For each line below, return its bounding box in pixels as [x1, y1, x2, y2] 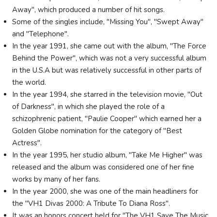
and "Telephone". [12, 29, 69, 39]
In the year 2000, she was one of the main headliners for [12, 186, 198, 196]
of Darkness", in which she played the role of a [12, 102, 165, 111]
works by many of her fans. [12, 174, 102, 184]
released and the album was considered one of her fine [12, 162, 194, 172]
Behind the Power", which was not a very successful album [12, 53, 206, 63]
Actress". [12, 138, 42, 148]
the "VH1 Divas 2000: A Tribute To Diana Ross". [12, 199, 172, 208]
